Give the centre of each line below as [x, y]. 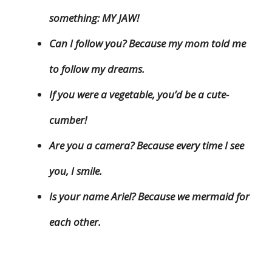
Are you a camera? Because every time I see [147, 146]
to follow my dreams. [97, 69]
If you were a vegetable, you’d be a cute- [139, 95]
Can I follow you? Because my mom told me [148, 44]
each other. [75, 222]
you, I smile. [76, 171]
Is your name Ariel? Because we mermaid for [149, 197]
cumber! [68, 120]
